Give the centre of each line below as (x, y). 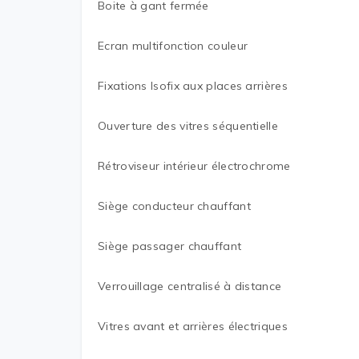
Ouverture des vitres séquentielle (188, 126)
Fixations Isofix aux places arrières (193, 86)
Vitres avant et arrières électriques (193, 326)
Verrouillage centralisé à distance (190, 286)
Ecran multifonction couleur (173, 46)
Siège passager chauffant (170, 246)
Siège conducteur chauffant (174, 206)
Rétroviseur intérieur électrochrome (194, 166)
